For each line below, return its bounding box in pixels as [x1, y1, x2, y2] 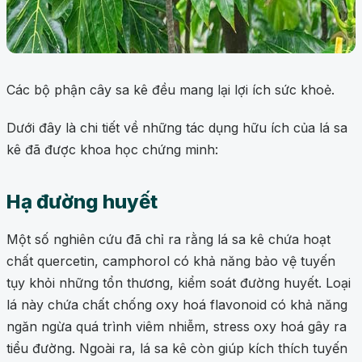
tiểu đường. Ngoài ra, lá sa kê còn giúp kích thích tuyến [6, 340, 347, 357]
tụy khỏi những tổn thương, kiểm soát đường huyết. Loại [6, 275, 351, 292]
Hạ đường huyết [6, 190, 158, 214]
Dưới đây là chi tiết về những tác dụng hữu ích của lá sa [6, 120, 347, 137]
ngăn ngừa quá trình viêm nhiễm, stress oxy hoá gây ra [6, 318, 347, 335]
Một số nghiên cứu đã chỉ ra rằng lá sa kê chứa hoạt [6, 231, 330, 248]
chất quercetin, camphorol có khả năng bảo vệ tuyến [6, 253, 335, 270]
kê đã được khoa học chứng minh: [6, 141, 218, 158]
